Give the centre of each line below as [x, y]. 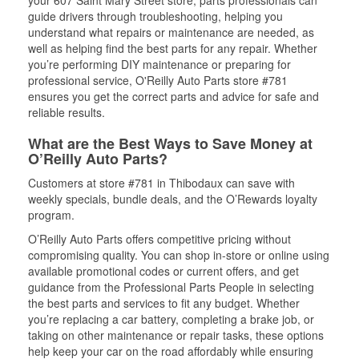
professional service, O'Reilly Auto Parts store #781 [158, 80]
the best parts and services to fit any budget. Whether [164, 303]
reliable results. [67, 112]
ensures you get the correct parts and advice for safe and [173, 96]
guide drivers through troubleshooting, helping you [155, 16]
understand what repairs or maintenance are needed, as [171, 32]
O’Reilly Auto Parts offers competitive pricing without [159, 239]
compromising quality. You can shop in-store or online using [179, 255]
